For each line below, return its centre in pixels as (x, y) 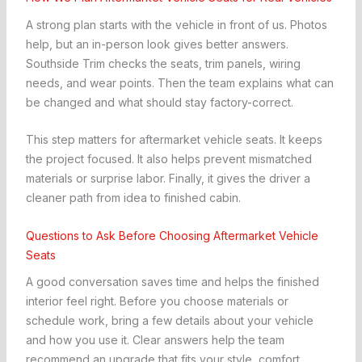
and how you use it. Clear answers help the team (155, 340)
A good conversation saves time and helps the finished (172, 282)
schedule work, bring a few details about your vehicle (169, 321)
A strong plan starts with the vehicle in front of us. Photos (176, 24)
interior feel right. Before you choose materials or (157, 301)
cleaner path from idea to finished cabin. (133, 198)
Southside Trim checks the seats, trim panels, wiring (163, 63)
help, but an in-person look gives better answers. (157, 44)
